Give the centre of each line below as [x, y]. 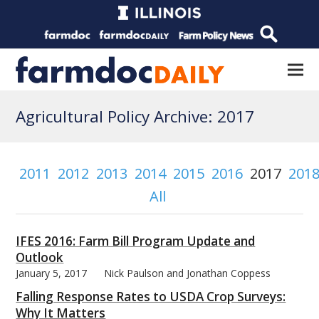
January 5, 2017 [52, 273]
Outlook [40, 257]
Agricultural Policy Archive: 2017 [135, 116]
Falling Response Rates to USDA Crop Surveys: [151, 296]
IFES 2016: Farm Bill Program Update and [136, 241]
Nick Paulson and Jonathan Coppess [188, 273]
